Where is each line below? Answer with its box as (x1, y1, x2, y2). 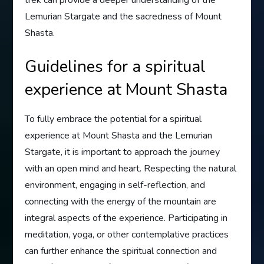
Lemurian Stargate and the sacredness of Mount (25, 9, 222, 23)
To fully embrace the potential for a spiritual (25, 112, 202, 126)
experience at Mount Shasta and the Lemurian (25, 128, 213, 142)
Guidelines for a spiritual (25, 55, 206, 78)
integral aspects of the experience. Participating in (25, 211, 228, 225)
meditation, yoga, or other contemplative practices (25, 227, 229, 241)
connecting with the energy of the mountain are (25, 194, 217, 208)
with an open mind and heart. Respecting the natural (25, 161, 237, 175)
